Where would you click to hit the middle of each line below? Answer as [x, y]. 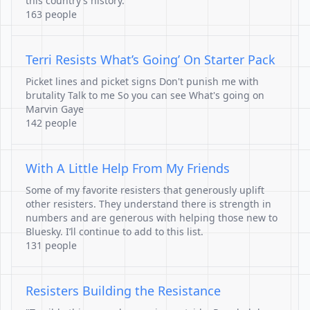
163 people [51, 14]
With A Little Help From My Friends [128, 168]
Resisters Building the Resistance [123, 291]
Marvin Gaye [55, 109]
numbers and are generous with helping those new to [152, 218]
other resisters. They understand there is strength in [148, 204]
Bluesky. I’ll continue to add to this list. [115, 231]
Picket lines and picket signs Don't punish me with [142, 81]
